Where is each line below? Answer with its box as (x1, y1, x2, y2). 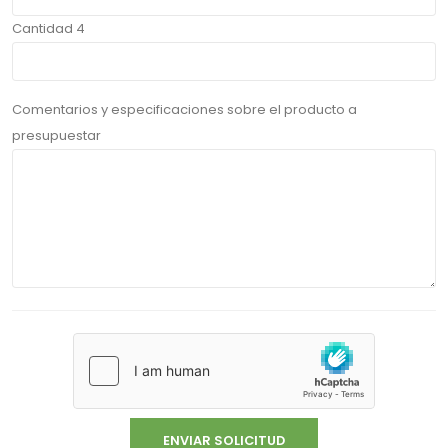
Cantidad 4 (12, 18, 85, 38)
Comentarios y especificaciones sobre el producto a (12, 99, 357, 119)
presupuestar (12, 125, 101, 145)
